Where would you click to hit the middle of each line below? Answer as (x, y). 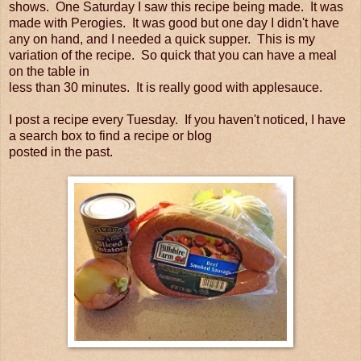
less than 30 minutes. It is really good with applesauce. (166, 87)
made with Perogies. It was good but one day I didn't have (174, 23)
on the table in (49, 71)
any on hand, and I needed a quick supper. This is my (162, 39)
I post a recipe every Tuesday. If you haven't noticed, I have (177, 119)
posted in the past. (61, 151)
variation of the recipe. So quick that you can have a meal (173, 55)
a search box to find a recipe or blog (110, 135)
